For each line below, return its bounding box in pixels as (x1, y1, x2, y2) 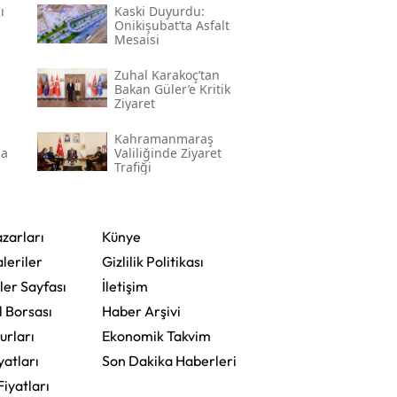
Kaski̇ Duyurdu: (113, 2, 205, 19)
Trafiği (113, 158, 152, 175)
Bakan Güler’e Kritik (113, 80, 230, 97)
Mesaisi (113, 30, 160, 48)
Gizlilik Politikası (101, 252, 204, 270)
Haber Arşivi (101, 301, 181, 320)
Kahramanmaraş (113, 129, 214, 147)
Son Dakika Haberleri (101, 351, 237, 370)
